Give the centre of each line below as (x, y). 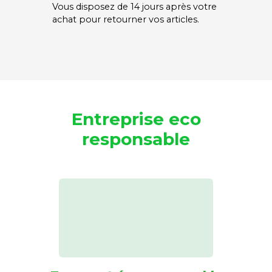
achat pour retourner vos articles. (126, 19)
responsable (136, 139)
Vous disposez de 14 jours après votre (135, 7)
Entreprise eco (136, 119)
